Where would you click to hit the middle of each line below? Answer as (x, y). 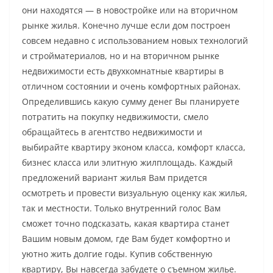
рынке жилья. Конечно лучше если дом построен (126, 25)
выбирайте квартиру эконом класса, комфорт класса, (134, 147)
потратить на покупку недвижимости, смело (115, 116)
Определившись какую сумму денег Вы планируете (131, 101)
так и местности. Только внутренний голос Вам (121, 208)
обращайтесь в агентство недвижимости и (112, 132)
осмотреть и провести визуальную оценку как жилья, (135, 193)
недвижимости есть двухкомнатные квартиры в (123, 71)
